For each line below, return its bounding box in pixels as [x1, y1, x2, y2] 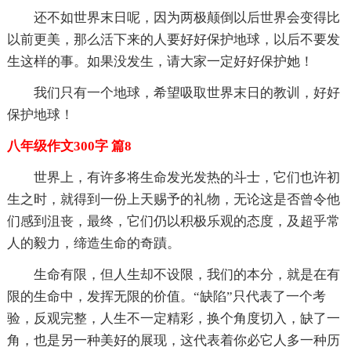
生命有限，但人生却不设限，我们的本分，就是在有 [33, 266, 340, 282]
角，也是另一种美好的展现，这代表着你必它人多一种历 [6, 332, 340, 348]
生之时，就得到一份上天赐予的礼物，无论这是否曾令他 [6, 191, 340, 207]
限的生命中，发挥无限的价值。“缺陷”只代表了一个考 [6, 288, 326, 304]
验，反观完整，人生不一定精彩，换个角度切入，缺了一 [6, 310, 340, 326]
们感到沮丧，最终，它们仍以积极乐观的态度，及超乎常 [6, 213, 340, 229]
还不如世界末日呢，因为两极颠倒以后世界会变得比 [33, 9, 340, 25]
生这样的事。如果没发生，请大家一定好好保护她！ [6, 53, 313, 69]
